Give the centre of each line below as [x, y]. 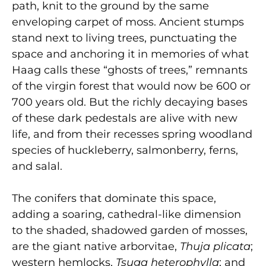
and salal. [37, 166]
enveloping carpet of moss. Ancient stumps [128, 22]
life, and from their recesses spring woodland [132, 134]
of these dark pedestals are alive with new [125, 118]
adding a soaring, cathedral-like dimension [126, 214]
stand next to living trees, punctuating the [124, 38]
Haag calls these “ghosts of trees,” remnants [130, 70]
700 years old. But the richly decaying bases [130, 102]
